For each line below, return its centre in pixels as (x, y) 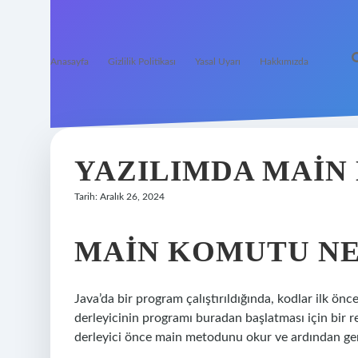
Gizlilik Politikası (142, 62)
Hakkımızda (284, 62)
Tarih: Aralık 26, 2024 (119, 197)
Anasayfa (70, 62)
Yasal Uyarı (218, 62)
